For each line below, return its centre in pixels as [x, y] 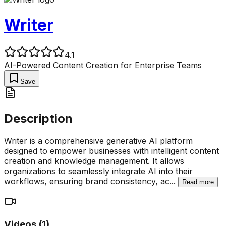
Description [38, 118]
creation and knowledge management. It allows [94, 161]
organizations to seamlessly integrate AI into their [98, 171]
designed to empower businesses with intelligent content [111, 151]
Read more [198, 182]
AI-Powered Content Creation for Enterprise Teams [103, 65]
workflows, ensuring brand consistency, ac [87, 181]
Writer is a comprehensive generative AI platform [98, 140]
